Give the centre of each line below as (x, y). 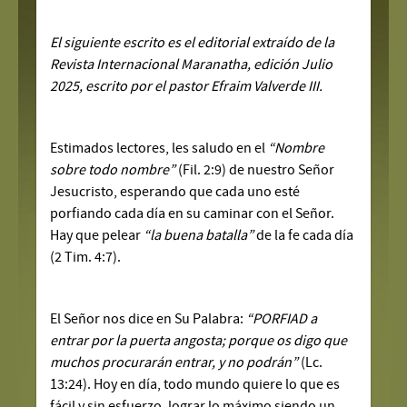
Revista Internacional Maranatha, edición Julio (192, 64)
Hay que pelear (97, 235)
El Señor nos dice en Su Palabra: (149, 318)
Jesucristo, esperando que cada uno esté (175, 191)
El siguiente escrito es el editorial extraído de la (193, 42)
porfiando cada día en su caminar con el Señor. (193, 213)
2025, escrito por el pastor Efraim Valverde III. (187, 86)
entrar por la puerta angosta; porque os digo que (199, 340)
